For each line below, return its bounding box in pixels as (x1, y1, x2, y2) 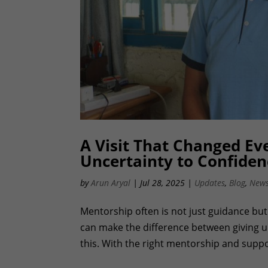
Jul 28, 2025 (140, 177, 185, 189)
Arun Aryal (91, 177, 131, 189)
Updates (194, 177, 226, 189)
